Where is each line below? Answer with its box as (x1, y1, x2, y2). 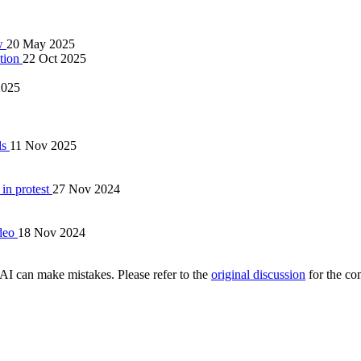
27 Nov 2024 (52, 181, 120, 196)
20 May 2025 (6, 36, 75, 51)
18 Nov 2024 (18, 225, 85, 239)
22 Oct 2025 (23, 51, 86, 65)
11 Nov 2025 (10, 138, 77, 152)
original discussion (211, 267, 305, 281)
